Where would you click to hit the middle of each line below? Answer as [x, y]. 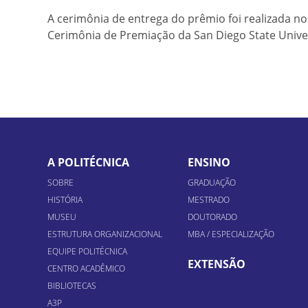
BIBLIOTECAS [72, 286]
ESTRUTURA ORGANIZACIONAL [105, 234]
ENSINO [209, 163]
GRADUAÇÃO [211, 183]
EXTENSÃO [216, 264]
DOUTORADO [212, 217]
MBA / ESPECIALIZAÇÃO [231, 234]
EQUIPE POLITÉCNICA [87, 252]
